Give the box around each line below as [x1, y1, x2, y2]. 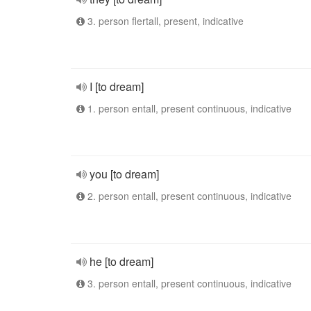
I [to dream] [90, 78, 144, 94]
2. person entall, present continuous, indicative [85, 189, 292, 203]
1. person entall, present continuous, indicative [85, 101, 292, 115]
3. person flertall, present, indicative [85, 14, 244, 28]
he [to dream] [90, 253, 153, 269]
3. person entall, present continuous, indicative [85, 276, 292, 290]
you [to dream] [90, 166, 159, 182]
